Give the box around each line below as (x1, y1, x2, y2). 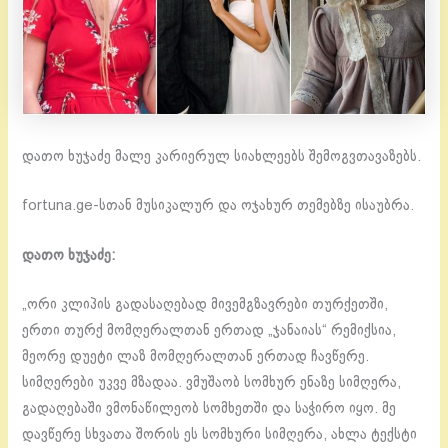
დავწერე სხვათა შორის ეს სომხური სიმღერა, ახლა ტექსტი (22, 428, 418, 443)
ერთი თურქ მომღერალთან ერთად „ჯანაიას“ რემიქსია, (22, 324, 397, 339)
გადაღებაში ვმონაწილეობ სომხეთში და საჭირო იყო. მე (22, 402, 397, 417)
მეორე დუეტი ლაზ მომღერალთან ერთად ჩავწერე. (22, 350, 370, 365)
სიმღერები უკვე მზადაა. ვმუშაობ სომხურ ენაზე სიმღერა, (22, 376, 402, 391)
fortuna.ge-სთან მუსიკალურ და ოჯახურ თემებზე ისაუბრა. (22, 199, 415, 214)
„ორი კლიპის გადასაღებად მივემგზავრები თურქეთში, (22, 298, 389, 313)
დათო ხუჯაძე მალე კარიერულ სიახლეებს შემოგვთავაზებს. (22, 150, 422, 164)
